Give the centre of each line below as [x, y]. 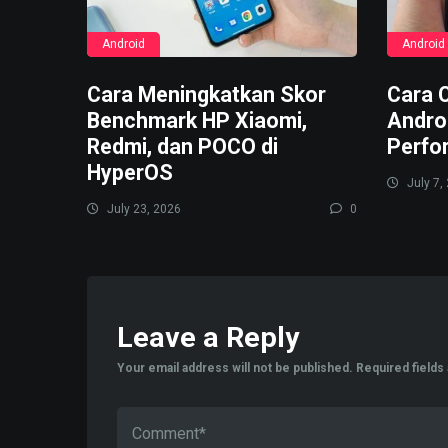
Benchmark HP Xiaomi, [197, 121]
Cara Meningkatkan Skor [206, 95]
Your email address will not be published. [235, 368]
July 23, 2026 [142, 209]
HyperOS [130, 173]
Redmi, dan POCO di [182, 147]
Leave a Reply [208, 338]
